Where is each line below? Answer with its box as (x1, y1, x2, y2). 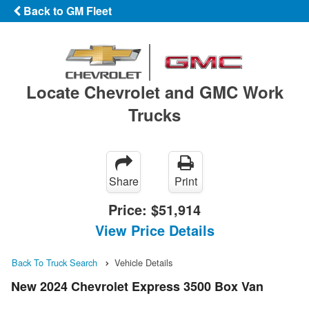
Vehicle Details (114, 255, 172, 269)
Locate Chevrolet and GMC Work (26, 79, 283, 103)
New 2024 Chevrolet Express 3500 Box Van (11, 277, 263, 296)
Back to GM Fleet (21, 3, 112, 19)
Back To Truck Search (12, 255, 97, 269)
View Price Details (94, 219, 215, 240)
